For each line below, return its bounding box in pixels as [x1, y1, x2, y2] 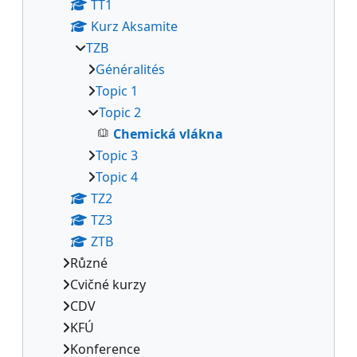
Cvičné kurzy [70, 275, 146, 293]
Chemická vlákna [113, 124, 223, 143]
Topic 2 [99, 103, 141, 121]
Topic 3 [96, 146, 138, 164]
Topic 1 [96, 81, 138, 100]
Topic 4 [96, 167, 138, 186]
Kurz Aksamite [91, 17, 178, 35]
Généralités [96, 60, 165, 78]
